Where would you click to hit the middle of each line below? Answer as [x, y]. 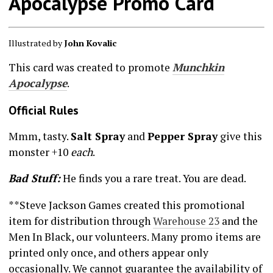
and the [238, 221]
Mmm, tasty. [39, 136]
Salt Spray [97, 136]
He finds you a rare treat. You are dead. [153, 179]
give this [239, 136]
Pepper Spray [182, 136]
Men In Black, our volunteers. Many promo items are [134, 236]
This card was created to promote [90, 68]
